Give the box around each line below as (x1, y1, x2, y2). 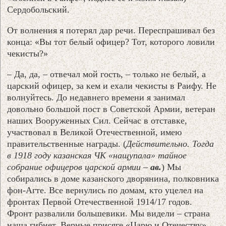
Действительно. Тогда (126, 139, 214, 149)
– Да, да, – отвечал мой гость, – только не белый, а (7, 69, 206, 80)
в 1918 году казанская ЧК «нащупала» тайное (7, 150, 187, 161)
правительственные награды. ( (7, 139, 127, 149)
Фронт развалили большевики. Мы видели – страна (7, 208, 210, 219)
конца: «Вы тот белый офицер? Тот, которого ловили (7, 37, 215, 47)
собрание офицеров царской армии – (7, 162, 151, 173)
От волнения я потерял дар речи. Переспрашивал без (7, 25, 215, 36)
